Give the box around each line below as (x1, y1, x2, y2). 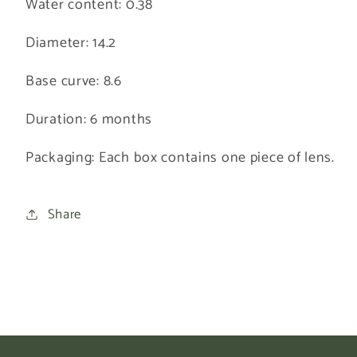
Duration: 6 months (25, 107, 152, 131)
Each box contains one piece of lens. (98, 145, 335, 170)
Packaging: (25, 145, 99, 170)
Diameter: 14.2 (25, 30, 117, 55)
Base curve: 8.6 (25, 69, 122, 93)
